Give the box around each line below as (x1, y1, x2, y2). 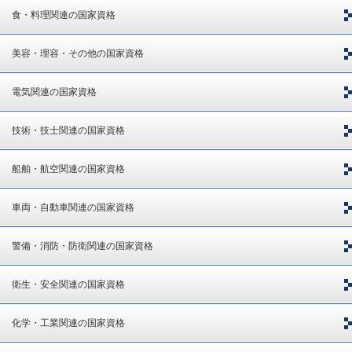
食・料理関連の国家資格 (12, 9, 115, 21)
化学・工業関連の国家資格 (12, 317, 125, 329)
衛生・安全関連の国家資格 (12, 279, 125, 291)
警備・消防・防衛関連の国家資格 (12, 240, 153, 252)
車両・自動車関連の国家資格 (12, 202, 134, 214)
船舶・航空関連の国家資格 (12, 163, 125, 175)
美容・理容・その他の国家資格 (12, 48, 144, 60)
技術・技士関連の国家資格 (12, 125, 125, 137)
